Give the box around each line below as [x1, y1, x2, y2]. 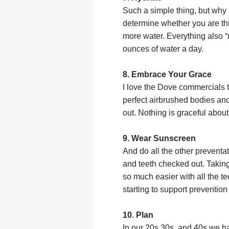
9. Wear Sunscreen [123, 134, 196, 143]
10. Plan [123, 211, 153, 220]
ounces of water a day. [123, 44, 209, 54]
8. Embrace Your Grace [123, 70, 212, 79]
